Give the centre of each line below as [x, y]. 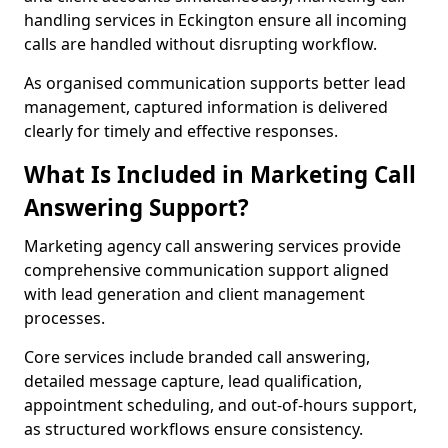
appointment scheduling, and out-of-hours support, [220, 405]
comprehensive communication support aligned [206, 270]
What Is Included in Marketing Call [220, 174]
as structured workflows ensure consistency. [193, 429]
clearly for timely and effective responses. [181, 131]
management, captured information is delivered [206, 107]
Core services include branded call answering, [197, 357]
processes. [64, 318]
